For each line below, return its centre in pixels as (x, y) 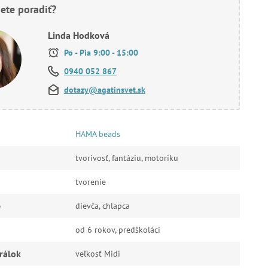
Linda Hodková (78, 35)
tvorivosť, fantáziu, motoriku (127, 158)
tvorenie (90, 182)
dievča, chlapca (102, 206)
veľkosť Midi (98, 254)
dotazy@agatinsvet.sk (104, 90)
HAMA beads (98, 134)
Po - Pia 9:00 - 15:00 (100, 53)
